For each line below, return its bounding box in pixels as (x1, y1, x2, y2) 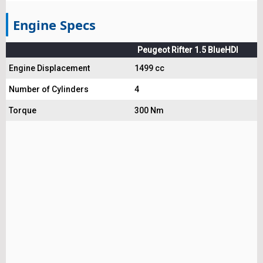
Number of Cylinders (9, 84, 89, 94)
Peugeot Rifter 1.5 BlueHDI (137, 45, 238, 55)
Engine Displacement (9, 63, 90, 73)
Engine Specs (13, 15, 96, 33)
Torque (9, 105, 36, 115)
